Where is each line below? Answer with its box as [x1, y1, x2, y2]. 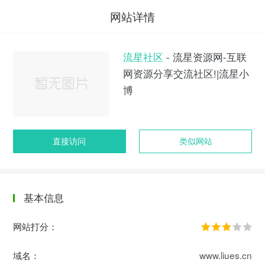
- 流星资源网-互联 [163, 50, 247, 64]
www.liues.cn [199, 248, 252, 261]
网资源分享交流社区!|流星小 [122, 66, 249, 81]
